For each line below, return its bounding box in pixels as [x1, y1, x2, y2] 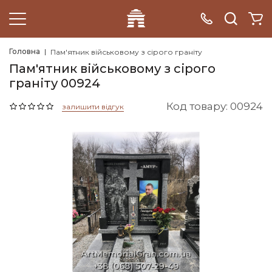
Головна [9, 47, 40, 56]
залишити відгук [62, 101, 124, 111]
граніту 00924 [9, 76, 100, 90]
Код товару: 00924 [166, 100, 263, 112]
